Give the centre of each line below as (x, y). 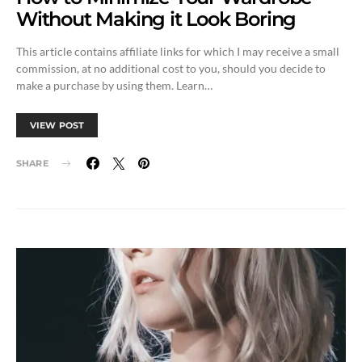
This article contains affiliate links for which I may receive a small (178, 52)
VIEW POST (57, 126)
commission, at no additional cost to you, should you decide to (171, 69)
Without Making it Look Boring (156, 19)
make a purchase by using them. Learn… (114, 86)
